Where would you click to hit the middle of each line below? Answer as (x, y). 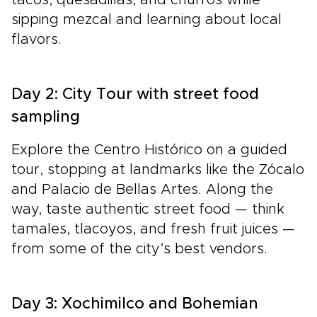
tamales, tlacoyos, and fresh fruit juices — (153, 230)
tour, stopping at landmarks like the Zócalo (158, 170)
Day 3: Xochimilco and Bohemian (135, 305)
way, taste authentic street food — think (148, 210)
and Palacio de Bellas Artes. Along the (142, 190)
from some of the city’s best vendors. (139, 249)
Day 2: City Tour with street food (135, 95)
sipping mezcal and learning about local (146, 20)
